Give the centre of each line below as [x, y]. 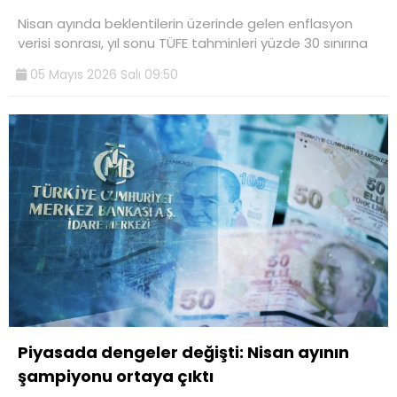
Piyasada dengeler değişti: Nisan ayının [183, 353]
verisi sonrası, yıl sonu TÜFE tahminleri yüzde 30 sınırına [193, 43]
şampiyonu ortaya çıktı [116, 377]
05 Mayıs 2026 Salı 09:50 [102, 74]
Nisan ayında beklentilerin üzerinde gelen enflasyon [185, 23]
